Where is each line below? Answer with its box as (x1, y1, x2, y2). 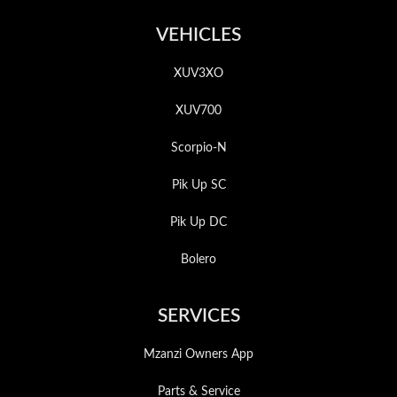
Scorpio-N (170, 142, 227, 155)
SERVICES (157, 307, 240, 326)
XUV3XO (174, 67, 223, 81)
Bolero (181, 253, 216, 267)
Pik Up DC (170, 216, 227, 230)
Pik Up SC (171, 179, 226, 192)
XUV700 (175, 105, 222, 118)
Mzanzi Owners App (144, 348, 253, 362)
